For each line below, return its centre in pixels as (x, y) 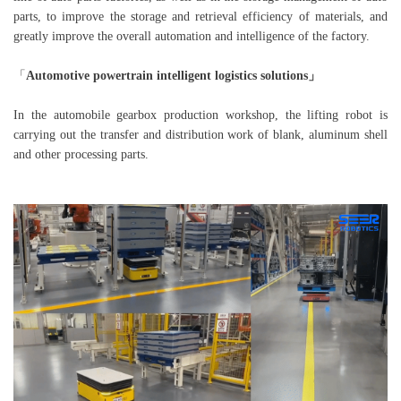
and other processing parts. (81, 154)
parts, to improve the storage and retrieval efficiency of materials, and (200, 17)
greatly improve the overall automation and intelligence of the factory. (192, 36)
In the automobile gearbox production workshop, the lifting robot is (200, 115)
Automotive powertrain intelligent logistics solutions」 (173, 76)
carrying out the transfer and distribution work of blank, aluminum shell (200, 135)
